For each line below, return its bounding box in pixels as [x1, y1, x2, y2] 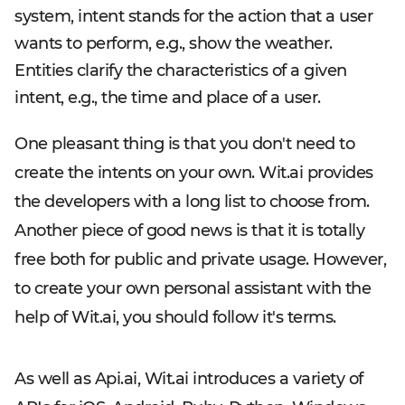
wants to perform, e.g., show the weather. [14, 33, 333, 53]
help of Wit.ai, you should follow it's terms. [14, 306, 336, 327]
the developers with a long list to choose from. [14, 191, 370, 212]
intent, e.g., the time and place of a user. [14, 87, 321, 108]
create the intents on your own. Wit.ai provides [14, 162, 373, 183]
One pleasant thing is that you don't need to [14, 133, 354, 154]
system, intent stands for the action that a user [14, 5, 372, 26]
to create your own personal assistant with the [14, 278, 371, 298]
